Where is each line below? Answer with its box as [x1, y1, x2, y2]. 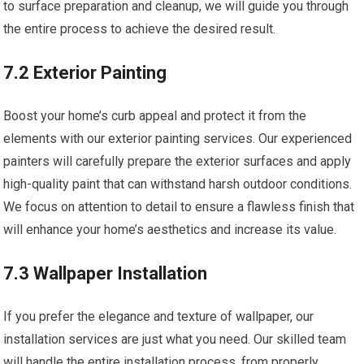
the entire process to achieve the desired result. [3, 21, 276, 37]
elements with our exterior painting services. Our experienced [3, 131, 353, 147]
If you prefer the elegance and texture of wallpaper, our [3, 309, 314, 325]
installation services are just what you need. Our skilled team [3, 331, 347, 348]
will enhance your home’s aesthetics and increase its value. [3, 222, 337, 238]
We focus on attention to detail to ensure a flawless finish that [3, 199, 355, 215]
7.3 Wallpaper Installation [3, 263, 208, 284]
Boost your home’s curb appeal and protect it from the [3, 108, 307, 124]
